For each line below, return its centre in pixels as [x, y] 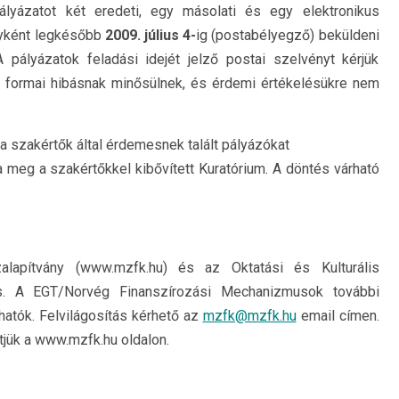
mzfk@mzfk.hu [249, 316]
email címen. [338, 316]
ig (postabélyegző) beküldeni [288, 35]
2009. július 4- [151, 35]
